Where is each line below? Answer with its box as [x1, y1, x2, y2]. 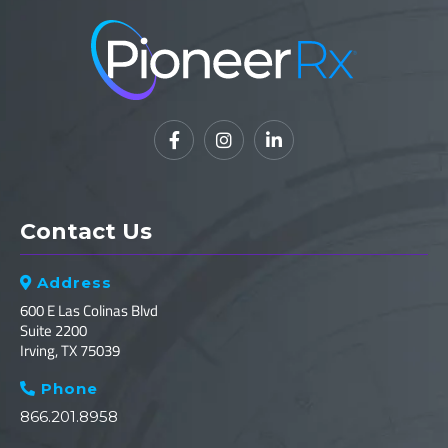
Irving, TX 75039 [20, 338, 120, 362]
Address [32, 272, 112, 292]
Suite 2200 [20, 318, 87, 342]
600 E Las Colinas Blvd [20, 298, 158, 322]
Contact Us [20, 217, 152, 245]
